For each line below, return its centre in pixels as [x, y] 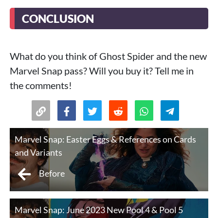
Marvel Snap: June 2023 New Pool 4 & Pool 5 [99, 210]
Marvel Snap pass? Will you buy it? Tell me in [102, 71]
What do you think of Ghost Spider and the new [108, 56]
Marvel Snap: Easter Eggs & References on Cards [105, 139]
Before [52, 173]
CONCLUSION [58, 19]
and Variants [38, 153]
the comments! [41, 85]
